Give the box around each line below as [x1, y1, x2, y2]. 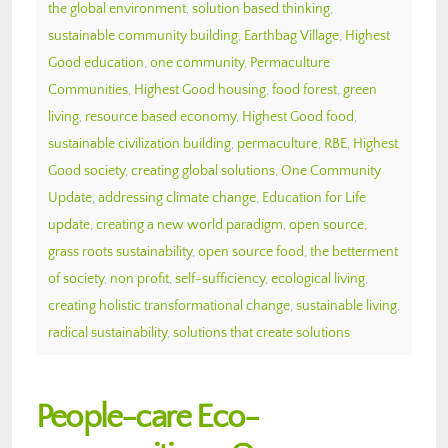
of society [48, 270, 104, 287]
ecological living [271, 270, 365, 287]
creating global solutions [131, 162, 275, 179]
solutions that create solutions [173, 324, 350, 341]
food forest [272, 81, 337, 98]
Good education [48, 54, 144, 71]
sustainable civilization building [48, 135, 231, 152]
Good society [48, 162, 125, 179]
